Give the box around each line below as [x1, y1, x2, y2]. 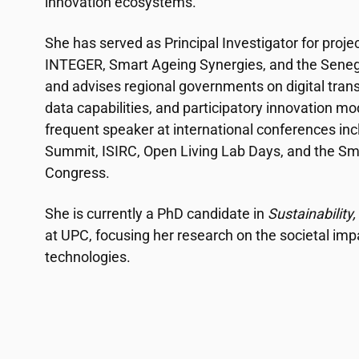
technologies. [45, 248, 131, 265]
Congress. [45, 164, 110, 181]
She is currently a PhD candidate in [45, 205, 268, 222]
